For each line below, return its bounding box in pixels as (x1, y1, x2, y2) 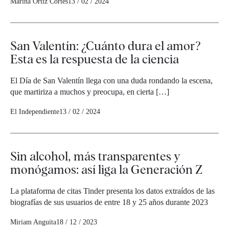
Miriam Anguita (10, 218, 56, 226)
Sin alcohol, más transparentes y (10, 149, 180, 164)
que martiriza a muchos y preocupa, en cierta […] (10, 87, 169, 96)
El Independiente (10, 108, 59, 116)
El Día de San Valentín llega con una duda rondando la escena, (10, 76, 213, 85)
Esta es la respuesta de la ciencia (10, 52, 179, 66)
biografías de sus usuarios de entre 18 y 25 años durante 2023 (10, 198, 208, 207)
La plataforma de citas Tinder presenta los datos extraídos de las (10, 187, 215, 195)
